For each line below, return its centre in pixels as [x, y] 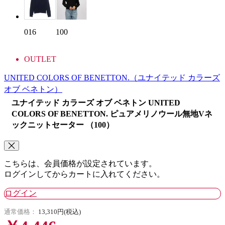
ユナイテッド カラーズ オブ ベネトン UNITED [96, 103]
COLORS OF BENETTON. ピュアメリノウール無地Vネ [112, 114]
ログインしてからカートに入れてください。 [84, 174]
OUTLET [40, 59]
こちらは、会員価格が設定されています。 [80, 164]
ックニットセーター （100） [63, 125]
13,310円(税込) [60, 212]
